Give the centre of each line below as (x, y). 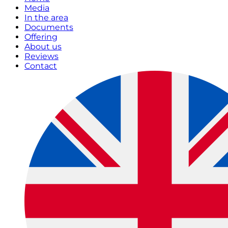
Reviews (41, 56)
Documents (49, 27)
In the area (46, 18)
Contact (41, 66)
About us (43, 47)
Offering (41, 37)
